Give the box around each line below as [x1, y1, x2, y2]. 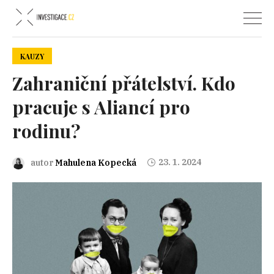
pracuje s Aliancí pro [12, 95, 190, 119]
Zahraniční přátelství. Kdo [12, 71, 235, 95]
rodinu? [12, 119, 80, 143]
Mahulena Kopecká [55, 157, 136, 168]
